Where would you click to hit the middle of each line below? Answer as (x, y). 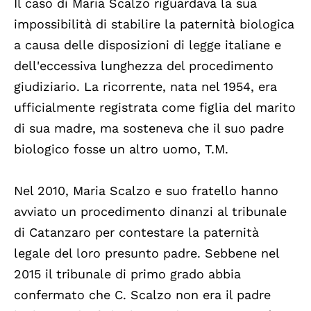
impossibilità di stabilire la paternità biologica (154, 24)
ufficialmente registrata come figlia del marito (155, 107)
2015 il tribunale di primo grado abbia (127, 274)
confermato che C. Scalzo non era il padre (142, 294)
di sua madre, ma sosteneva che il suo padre (149, 128)
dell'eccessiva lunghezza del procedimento (144, 65)
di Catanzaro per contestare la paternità (136, 232)
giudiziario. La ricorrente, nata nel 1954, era (145, 86)
